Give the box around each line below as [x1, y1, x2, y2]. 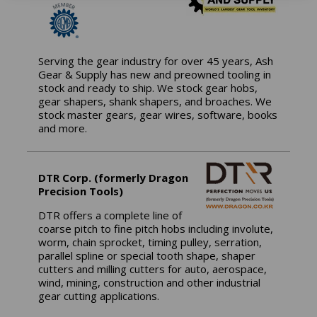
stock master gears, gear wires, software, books [38, 108, 278, 122]
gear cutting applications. [38, 289, 160, 304]
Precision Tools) [38, 184, 124, 199]
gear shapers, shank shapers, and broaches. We [38, 94, 272, 109]
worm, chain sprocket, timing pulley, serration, [38, 235, 263, 250]
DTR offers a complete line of [38, 208, 183, 223]
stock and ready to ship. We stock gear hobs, [38, 81, 258, 96]
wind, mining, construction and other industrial [38, 275, 261, 290]
